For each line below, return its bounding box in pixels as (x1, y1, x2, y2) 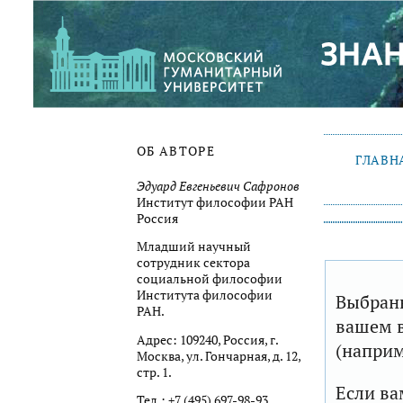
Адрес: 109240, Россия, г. (137, 331, 278, 348)
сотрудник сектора (137, 255, 250, 272)
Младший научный (137, 238, 251, 255)
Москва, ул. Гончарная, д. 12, (137, 347, 300, 364)
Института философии (137, 287, 273, 304)
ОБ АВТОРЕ (137, 143, 216, 160)
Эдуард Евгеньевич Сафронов (137, 177, 300, 194)
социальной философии (137, 271, 282, 288)
